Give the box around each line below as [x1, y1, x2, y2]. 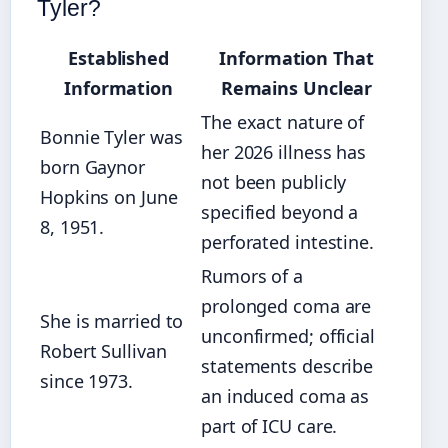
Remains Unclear [220, 75, 373, 100]
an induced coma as [201, 383, 370, 408]
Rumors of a [201, 263, 303, 288]
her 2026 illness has [201, 139, 366, 164]
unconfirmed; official [201, 323, 375, 348]
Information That [219, 45, 374, 70]
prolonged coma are [201, 293, 372, 318]
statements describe [201, 353, 374, 378]
